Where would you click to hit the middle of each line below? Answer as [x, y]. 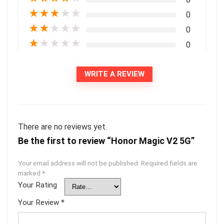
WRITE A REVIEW [114, 74]
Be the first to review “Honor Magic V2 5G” [106, 140]
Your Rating [37, 185]
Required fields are [169, 163]
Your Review [39, 202]
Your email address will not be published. [79, 163]
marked [30, 173]
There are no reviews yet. [62, 126]
